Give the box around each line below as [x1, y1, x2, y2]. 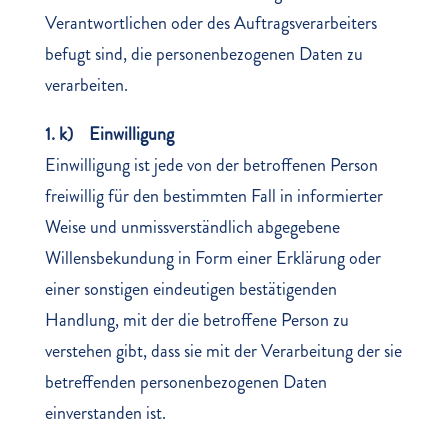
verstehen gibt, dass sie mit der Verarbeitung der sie [44, 338, 402, 364]
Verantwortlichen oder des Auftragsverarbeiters [44, 10, 377, 36]
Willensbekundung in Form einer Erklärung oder [44, 245, 381, 271]
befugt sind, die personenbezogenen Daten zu [44, 41, 363, 67]
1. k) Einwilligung [44, 121, 174, 147]
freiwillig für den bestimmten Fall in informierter [44, 183, 383, 209]
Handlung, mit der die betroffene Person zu [44, 307, 349, 333]
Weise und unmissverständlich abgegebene [44, 214, 340, 240]
